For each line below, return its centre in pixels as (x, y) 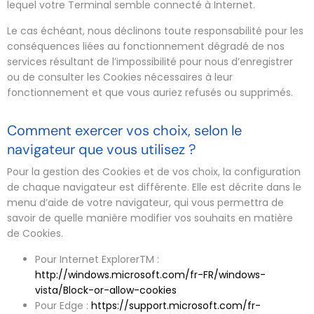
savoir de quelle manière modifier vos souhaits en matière (150, 218)
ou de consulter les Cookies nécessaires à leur (120, 77)
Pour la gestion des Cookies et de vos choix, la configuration (154, 172)
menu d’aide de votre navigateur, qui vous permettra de (145, 203)
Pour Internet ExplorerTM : (97, 259)
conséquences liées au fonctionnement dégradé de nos (146, 46)
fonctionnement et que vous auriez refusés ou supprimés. (150, 92)
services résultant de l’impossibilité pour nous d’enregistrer (150, 61)
